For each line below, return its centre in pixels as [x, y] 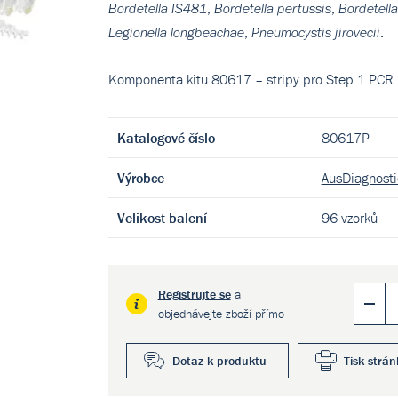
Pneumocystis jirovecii [315, 32]
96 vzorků [349, 218]
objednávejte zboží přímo [221, 314]
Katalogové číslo [166, 138]
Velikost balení [162, 218]
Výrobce [140, 178]
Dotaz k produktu [219, 361]
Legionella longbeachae [176, 32]
